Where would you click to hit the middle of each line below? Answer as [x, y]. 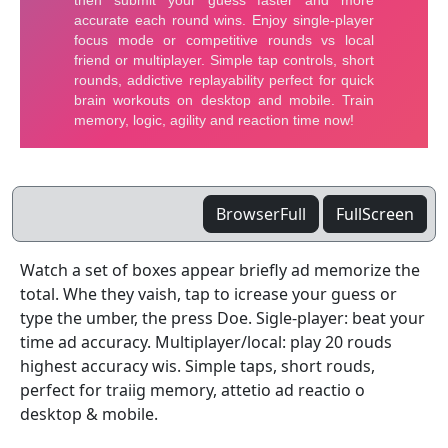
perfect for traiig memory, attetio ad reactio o [192, 390]
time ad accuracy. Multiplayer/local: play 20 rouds [206, 342]
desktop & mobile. [89, 414]
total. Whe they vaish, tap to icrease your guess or [208, 294]
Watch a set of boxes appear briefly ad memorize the [220, 270]
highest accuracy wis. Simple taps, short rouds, [197, 366]
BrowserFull [261, 214]
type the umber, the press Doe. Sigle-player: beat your [222, 318]
